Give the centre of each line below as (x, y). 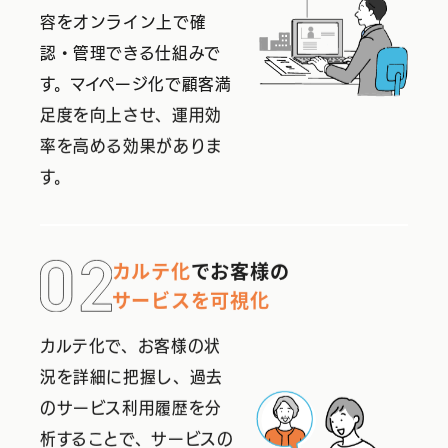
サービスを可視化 (190, 302)
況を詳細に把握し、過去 (131, 379)
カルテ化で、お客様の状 (130, 348)
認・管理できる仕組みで (130, 55)
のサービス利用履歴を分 (131, 410)
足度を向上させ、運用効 (131, 117)
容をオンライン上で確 (123, 24)
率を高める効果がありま (131, 148)
